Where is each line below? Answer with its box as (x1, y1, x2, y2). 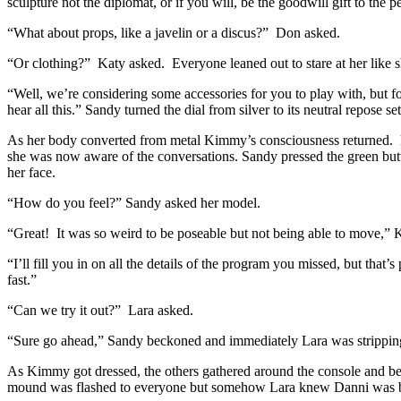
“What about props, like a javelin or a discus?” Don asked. (7, 25, 340, 41)
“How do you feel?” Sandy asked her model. (7, 195, 260, 211)
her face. (7, 165, 55, 181)
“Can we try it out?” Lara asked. (7, 303, 193, 319)
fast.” (7, 272, 37, 288)
